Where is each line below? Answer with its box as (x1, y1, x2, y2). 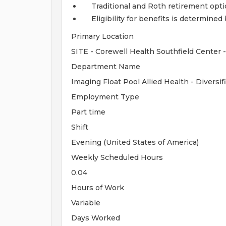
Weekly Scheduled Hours (71, 153, 163, 162)
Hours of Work (71, 183, 124, 192)
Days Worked (71, 213, 120, 222)
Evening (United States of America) (71, 138, 199, 147)
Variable (71, 198, 100, 207)
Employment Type (71, 92, 139, 101)
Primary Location (71, 32, 134, 41)
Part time (71, 107, 105, 117)
